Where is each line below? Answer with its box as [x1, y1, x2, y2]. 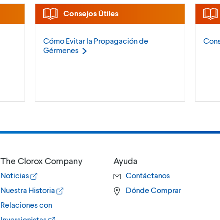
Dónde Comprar [125, 185, 181, 195]
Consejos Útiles [61, 8, 118, 18]
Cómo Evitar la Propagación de [43, 36, 148, 46]
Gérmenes [43, 45, 79, 55]
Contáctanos [125, 170, 170, 180]
